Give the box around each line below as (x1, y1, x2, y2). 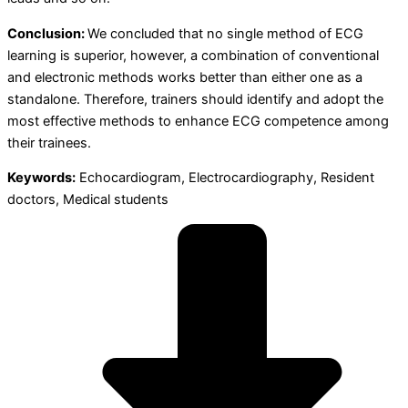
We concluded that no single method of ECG (87, 25, 363, 42)
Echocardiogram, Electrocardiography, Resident (76, 169, 374, 187)
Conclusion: (7, 25, 87, 42)
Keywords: (7, 169, 76, 187)
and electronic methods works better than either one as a (7, 68, 362, 86)
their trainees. (7, 134, 91, 151)
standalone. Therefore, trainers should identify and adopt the (7, 90, 383, 107)
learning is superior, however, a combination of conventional (7, 46, 379, 64)
